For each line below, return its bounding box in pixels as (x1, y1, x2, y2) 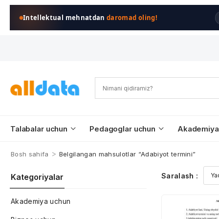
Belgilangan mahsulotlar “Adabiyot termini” (59, 150, 196, 158)
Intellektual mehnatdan (23, 13, 107, 22)
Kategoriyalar (11, 172, 64, 182)
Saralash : (161, 171, 198, 180)
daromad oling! (107, 13, 157, 22)
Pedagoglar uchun (89, 124, 155, 133)
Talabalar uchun (10, 124, 68, 133)
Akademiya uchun (11, 197, 71, 205)
